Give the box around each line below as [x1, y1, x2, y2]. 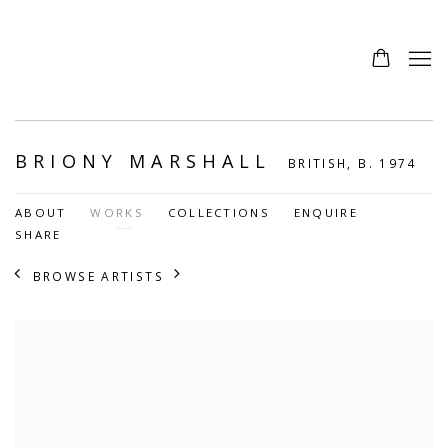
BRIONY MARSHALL [15, 149, 283, 173]
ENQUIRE [293, 205, 358, 220]
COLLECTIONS [167, 205, 270, 220]
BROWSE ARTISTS [32, 267, 164, 284]
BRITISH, [287, 155, 359, 171]
